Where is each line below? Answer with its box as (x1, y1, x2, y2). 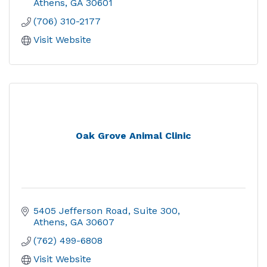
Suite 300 (133, 205, 178, 216)
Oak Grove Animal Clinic (76, 130, 191, 141)
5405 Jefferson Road (33, 205, 128, 216)
